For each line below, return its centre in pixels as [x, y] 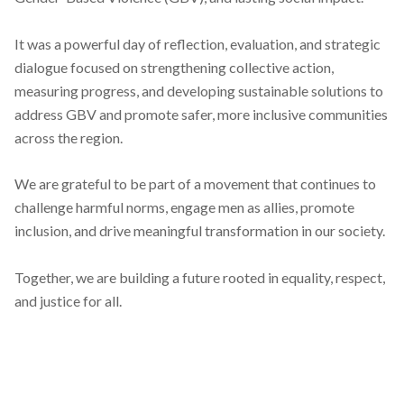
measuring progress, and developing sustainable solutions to [199, 90]
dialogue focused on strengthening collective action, [174, 67]
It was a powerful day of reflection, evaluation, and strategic [197, 43]
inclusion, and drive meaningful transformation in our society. [200, 231]
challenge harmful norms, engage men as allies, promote [184, 207]
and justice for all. [68, 300]
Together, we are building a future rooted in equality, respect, [200, 277]
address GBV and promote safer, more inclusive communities [201, 114]
